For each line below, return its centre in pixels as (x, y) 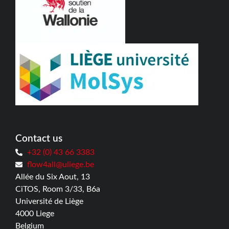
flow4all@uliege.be (60, 165)
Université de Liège (49, 202)
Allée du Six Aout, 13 (53, 177)
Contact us (39, 139)
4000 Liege (35, 214)
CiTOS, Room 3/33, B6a (58, 189)
